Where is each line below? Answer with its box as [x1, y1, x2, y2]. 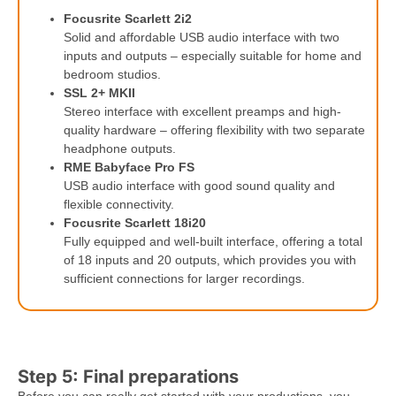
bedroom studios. [64, 67, 161, 82]
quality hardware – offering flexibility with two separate [64, 123, 365, 138]
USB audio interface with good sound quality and [64, 179, 335, 194]
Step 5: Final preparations [18, 366, 239, 388]
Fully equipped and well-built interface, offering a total [64, 234, 362, 249]
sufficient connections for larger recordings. [64, 271, 305, 286]
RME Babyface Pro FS [64, 160, 194, 175]
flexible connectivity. [64, 197, 174, 212]
